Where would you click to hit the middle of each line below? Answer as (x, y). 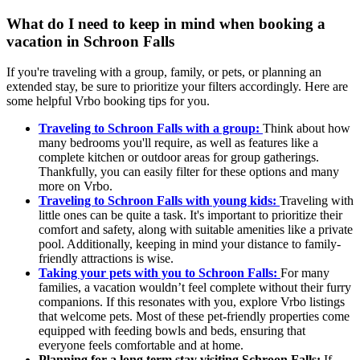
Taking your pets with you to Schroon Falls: (160, 273)
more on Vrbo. (76, 186)
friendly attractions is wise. (106, 259)
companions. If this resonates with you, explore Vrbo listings (192, 302)
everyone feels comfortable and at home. (141, 346)
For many (305, 273)
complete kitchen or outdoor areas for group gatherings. (179, 157)
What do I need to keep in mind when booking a (166, 23)
